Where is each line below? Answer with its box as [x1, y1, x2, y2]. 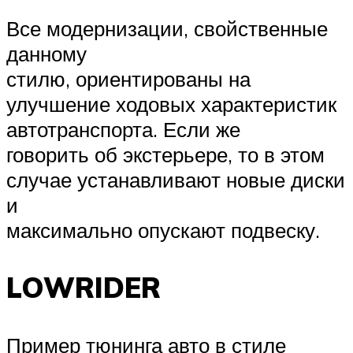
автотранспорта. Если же [6, 117, 240, 142]
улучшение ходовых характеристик [6, 91, 336, 117]
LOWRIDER [6, 270, 161, 306]
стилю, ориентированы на [6, 66, 251, 91]
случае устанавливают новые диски [6, 167, 345, 192]
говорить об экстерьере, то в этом [6, 142, 325, 167]
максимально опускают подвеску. [6, 217, 320, 243]
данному [6, 41, 87, 66]
